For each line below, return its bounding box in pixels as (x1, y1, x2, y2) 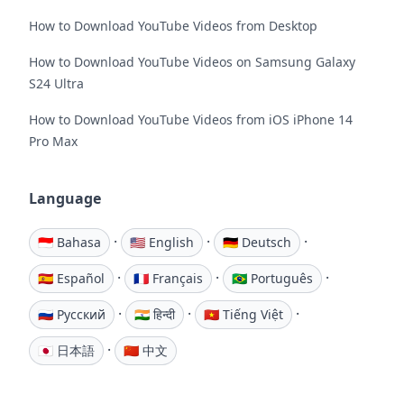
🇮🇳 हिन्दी (134, 305, 175, 323)
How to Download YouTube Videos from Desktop (29, 16, 317, 34)
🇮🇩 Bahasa (38, 233, 101, 251)
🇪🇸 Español (38, 269, 105, 287)
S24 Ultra (29, 74, 84, 92)
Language (29, 188, 101, 208)
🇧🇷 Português (232, 269, 313, 287)
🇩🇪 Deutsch (223, 233, 291, 251)
